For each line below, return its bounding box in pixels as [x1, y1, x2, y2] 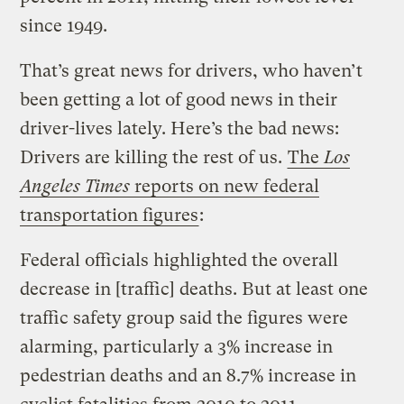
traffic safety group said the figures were [20, 307, 349, 328]
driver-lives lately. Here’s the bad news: [20, 117, 340, 139]
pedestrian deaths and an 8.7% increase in [20, 364, 357, 386]
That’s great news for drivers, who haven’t [20, 60, 363, 81]
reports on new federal [130, 175, 320, 197]
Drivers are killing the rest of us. [20, 146, 288, 168]
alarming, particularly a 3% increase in [20, 335, 334, 357]
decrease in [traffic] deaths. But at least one [20, 278, 369, 299]
